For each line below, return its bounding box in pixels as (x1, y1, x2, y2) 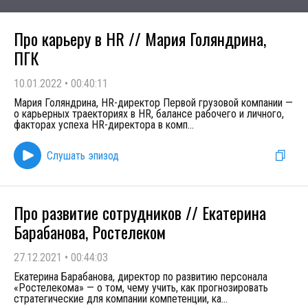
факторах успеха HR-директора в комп (14, 118, 188, 131)
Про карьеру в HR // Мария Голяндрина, (14, 26, 266, 51)
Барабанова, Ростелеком (14, 219, 166, 244)
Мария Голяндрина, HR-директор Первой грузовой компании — (14, 96, 293, 109)
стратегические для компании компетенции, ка (14, 292, 221, 305)
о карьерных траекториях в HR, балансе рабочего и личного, (14, 107, 284, 120)
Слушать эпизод (47, 148, 119, 162)
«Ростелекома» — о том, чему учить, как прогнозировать (14, 281, 268, 294)
